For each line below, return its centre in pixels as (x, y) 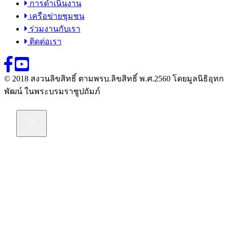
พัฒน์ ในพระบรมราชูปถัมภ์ (52, 92)
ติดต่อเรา (45, 42)
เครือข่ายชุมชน (56, 16)
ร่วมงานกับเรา (54, 29)
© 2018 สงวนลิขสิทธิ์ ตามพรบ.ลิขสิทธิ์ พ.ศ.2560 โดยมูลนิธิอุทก (114, 79)
